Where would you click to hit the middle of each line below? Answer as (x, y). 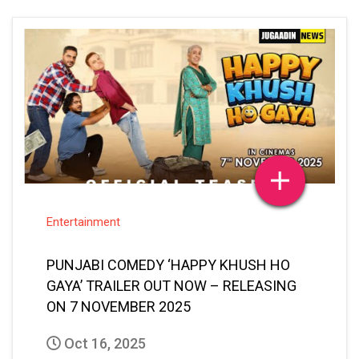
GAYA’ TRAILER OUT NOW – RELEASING (171, 285)
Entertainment (83, 222)
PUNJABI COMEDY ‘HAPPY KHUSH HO (168, 264)
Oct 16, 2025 (103, 343)
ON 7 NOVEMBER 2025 (119, 306)
